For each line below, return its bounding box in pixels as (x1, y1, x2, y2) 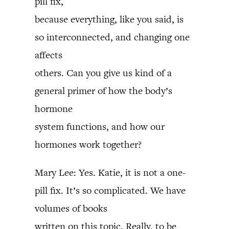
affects (35, 49, 62, 61)
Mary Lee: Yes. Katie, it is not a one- (35, 166, 186, 179)
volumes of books (35, 202, 107, 215)
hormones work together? (35, 138, 142, 151)
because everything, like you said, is (35, 13, 184, 26)
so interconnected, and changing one (35, 31, 190, 43)
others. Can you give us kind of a (35, 66, 172, 79)
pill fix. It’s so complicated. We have (35, 184, 186, 197)
